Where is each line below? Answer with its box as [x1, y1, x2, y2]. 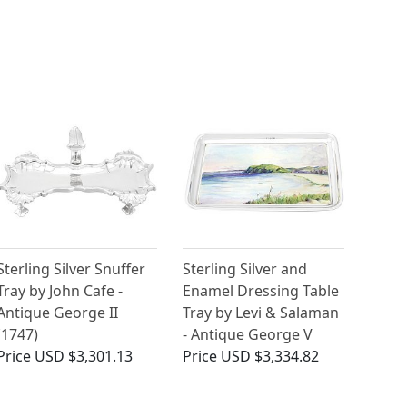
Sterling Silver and [183, 259, 308, 280]
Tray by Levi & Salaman [183, 303, 340, 323]
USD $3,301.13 [34, 346, 133, 367]
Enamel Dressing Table [183, 281, 340, 302]
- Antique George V [183, 324, 313, 345]
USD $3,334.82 [221, 346, 320, 367]
